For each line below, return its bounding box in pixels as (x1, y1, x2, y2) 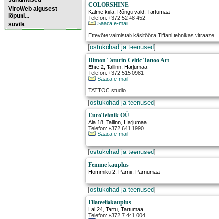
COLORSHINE (88, 1, 129, 9)
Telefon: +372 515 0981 (88, 70, 144, 76)
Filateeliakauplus (88, 199, 131, 206)
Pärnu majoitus (4, 44, 44, 50)
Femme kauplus (88, 161, 129, 169)
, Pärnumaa (132, 169, 160, 175)
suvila (8, 21, 25, 28)
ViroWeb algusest (8, 5, 57, 12)
